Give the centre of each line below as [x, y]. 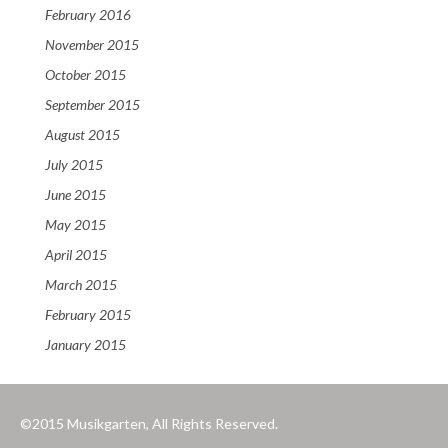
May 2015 [75, 225]
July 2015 [74, 165]
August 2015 [82, 135]
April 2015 [76, 255]
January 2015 [85, 345]
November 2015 [92, 45]
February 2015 [88, 315]
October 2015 [85, 75]
